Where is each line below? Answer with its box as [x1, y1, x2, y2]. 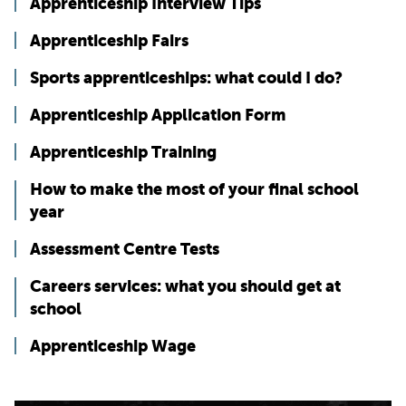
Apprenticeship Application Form [30, 105, 286, 125]
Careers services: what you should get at [30, 276, 341, 296]
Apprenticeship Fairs [30, 31, 188, 51]
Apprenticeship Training [30, 142, 217, 162]
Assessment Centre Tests [30, 239, 219, 259]
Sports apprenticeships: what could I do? [30, 68, 343, 88]
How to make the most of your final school [30, 179, 359, 199]
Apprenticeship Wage [30, 336, 196, 356]
